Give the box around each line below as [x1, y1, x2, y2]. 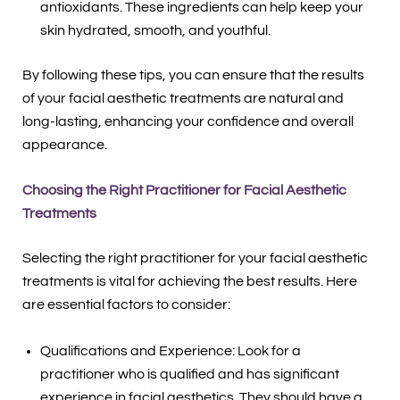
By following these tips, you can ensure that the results [21, 67, 364, 82]
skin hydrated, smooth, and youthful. [39, 22, 271, 37]
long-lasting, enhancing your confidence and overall [21, 113, 354, 129]
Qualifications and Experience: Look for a [39, 344, 301, 359]
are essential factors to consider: [21, 297, 230, 312]
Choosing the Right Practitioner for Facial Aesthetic [21, 183, 346, 198]
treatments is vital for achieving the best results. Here [21, 274, 357, 289]
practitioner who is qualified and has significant [39, 367, 339, 382]
